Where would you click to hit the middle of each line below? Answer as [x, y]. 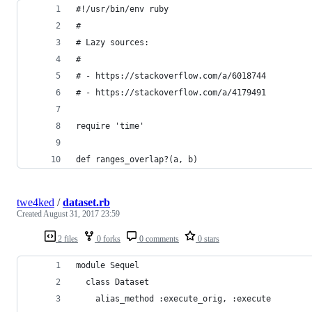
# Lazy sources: [112, 42]
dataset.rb [86, 202]
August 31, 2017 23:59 [81, 213]
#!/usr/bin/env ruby [122, 9]
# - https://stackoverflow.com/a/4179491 [171, 92]
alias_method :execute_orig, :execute [173, 298]
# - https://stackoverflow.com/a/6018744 [171, 76]
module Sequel [108, 265]
